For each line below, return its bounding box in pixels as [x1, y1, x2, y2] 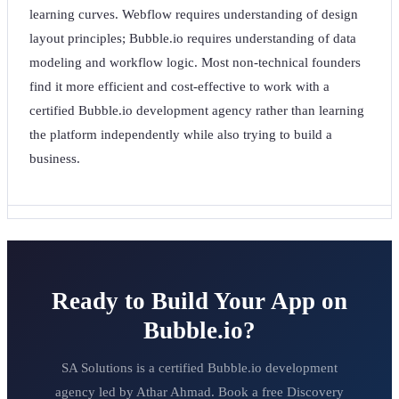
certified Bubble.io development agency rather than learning [29, 103, 364, 118]
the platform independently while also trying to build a [29, 127, 332, 142]
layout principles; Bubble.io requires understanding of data [29, 31, 356, 46]
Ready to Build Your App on [52, 288, 347, 315]
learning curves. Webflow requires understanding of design [29, 7, 358, 22]
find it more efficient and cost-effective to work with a [29, 79, 330, 94]
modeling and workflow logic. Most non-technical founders [29, 55, 361, 70]
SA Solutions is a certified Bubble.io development [61, 361, 338, 376]
